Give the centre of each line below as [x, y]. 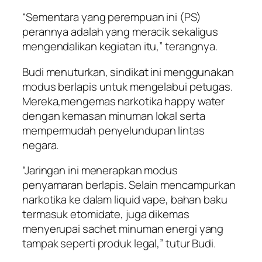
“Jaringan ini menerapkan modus [100, 170]
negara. [41, 145]
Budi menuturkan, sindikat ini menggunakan [128, 72]
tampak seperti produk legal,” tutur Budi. [119, 244]
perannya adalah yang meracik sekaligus [120, 32]
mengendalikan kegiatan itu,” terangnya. [120, 46]
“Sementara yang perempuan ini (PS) [112, 17]
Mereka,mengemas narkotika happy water [124, 101]
